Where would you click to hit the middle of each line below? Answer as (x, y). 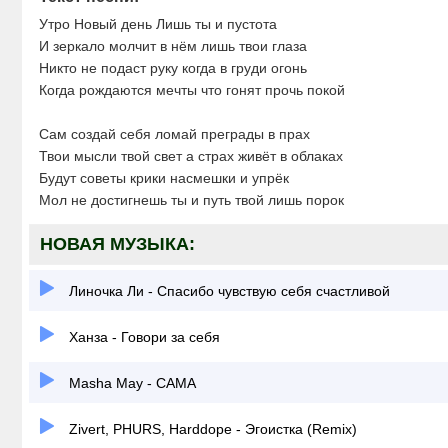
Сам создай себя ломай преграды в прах (174, 134)
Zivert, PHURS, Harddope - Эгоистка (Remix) (211, 429)
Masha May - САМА (130, 383)
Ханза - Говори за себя (142, 337)
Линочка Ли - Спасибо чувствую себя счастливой (227, 291)
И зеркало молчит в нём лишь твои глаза (173, 46)
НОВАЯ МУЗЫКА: (117, 244)
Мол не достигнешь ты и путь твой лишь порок (191, 200)
